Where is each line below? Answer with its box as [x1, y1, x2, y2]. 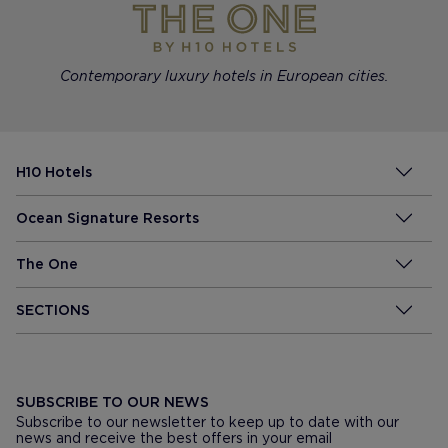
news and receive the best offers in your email [16, 429, 332, 446]
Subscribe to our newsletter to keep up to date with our [16, 413, 399, 430]
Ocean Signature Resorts [16, 209, 199, 226]
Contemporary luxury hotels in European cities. [60, 67, 388, 84]
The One [16, 255, 78, 272]
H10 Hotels [16, 163, 92, 180]
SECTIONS [16, 301, 90, 318]
